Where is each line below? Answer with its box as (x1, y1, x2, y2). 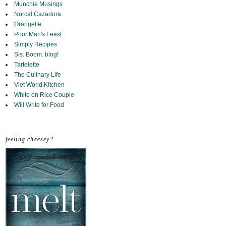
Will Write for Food (14, 101, 64, 109)
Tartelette (14, 61, 39, 69)
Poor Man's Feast (14, 31, 62, 38)
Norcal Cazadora (14, 11, 61, 18)
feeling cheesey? (5, 136, 53, 143)
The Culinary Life (14, 71, 61, 79)
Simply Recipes (14, 41, 57, 48)
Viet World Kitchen (14, 81, 65, 89)
